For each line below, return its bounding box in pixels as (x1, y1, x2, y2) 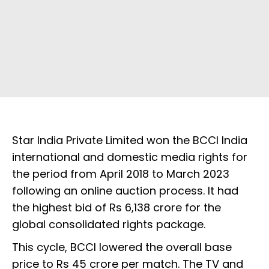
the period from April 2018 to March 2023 (12, 166, 229, 182)
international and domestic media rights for (12, 150, 247, 165)
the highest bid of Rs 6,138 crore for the (12, 200, 221, 216)
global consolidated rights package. (12, 217, 208, 232)
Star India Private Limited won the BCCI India (12, 133, 247, 148)
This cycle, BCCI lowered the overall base (12, 240, 232, 255)
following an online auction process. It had (12, 183, 238, 199)
